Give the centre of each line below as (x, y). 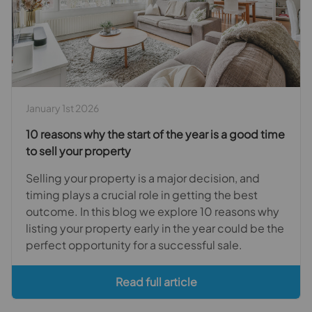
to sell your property (78, 150)
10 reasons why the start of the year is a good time (155, 134)
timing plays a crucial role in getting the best (142, 194)
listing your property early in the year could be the (155, 228)
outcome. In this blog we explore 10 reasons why (153, 211)
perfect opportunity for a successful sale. (134, 244)
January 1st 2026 (62, 108)
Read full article (156, 281)
